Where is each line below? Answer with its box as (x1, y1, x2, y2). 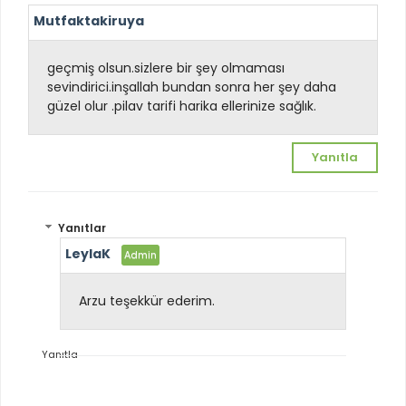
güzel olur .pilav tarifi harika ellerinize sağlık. (47, 96, 316, 115)
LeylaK (65, 245, 111, 264)
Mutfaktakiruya (34, 11, 144, 30)
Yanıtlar (58, 220, 107, 237)
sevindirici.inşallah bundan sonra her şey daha (47, 77, 336, 96)
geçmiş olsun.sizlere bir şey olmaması (47, 58, 285, 77)
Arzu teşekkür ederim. (79, 292, 215, 311)
